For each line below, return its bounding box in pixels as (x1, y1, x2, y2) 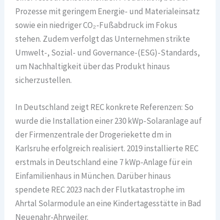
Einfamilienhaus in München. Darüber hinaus (15, 170, 171, 182)
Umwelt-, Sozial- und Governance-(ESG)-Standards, (15, 47, 200, 58)
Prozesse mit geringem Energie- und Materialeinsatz (15, 5, 200, 17)
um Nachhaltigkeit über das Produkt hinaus (15, 60, 170, 72)
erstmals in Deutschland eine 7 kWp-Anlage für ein (15, 157, 192, 168)
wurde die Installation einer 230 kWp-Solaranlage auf (15, 115, 202, 127)
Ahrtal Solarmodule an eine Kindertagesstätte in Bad (15, 198, 202, 209)
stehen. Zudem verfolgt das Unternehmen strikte (15, 33, 191, 44)
